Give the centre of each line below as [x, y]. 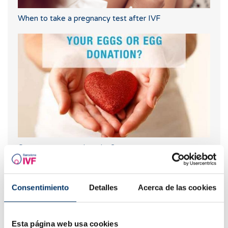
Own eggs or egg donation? [66, 147]
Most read [38, 176]
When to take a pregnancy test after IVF [89, 19]
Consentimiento [40, 187]
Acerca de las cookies [177, 187]
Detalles [103, 187]
